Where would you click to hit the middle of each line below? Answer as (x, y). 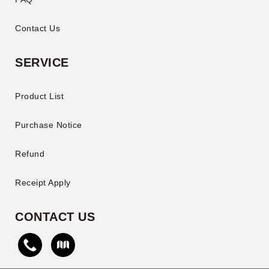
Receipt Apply (43, 183)
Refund (30, 154)
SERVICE (42, 63)
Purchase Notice (49, 125)
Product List (39, 96)
